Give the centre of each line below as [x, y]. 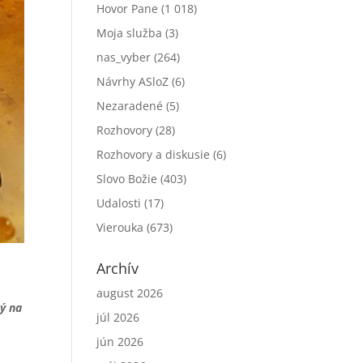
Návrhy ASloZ [133, 81]
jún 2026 [120, 342]
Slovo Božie [127, 179]
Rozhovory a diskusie [154, 154]
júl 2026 [118, 317]
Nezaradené [130, 106]
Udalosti [119, 203]
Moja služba [130, 33]
